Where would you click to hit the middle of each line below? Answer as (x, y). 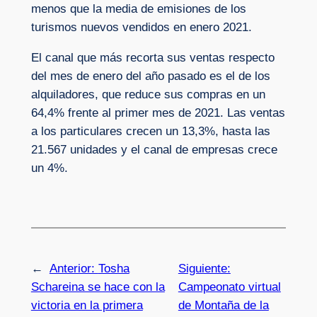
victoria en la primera (87, 306)
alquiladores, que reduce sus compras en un (148, 94)
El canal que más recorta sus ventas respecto (152, 57)
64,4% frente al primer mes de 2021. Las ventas (158, 113)
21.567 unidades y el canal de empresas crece (154, 149)
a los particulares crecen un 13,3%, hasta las (150, 131)
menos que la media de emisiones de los (138, 8)
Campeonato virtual (229, 287)
